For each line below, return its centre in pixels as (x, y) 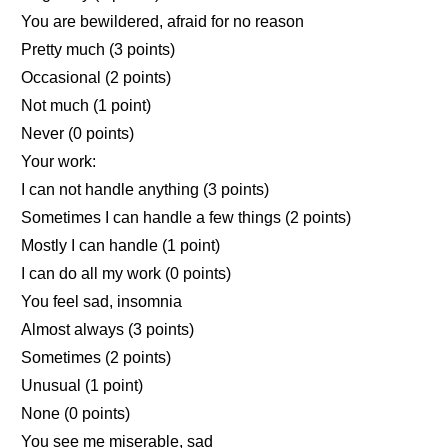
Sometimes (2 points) (96, 358)
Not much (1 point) (86, 106)
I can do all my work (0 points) (126, 274)
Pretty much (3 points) (98, 50)
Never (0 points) (78, 134)
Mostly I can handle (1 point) (121, 246)
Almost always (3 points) (108, 330)
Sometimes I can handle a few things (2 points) (186, 218)
